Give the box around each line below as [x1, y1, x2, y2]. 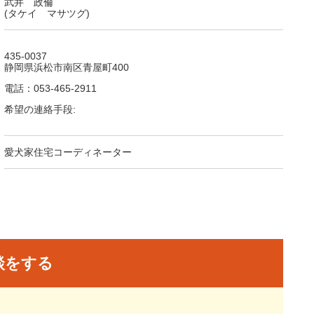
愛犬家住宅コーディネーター [4, 146, 132, 158]
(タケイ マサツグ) [4, 8, 90, 19]
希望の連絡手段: [4, 104, 76, 115]
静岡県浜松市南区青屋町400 [4, 62, 129, 73]
